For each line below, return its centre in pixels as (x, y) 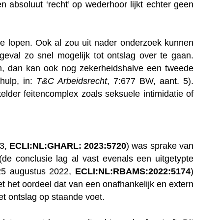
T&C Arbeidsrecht (71, 81)
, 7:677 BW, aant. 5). (150, 81)
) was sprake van (160, 146)
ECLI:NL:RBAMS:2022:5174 (133, 171)
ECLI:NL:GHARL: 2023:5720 (68, 146)
